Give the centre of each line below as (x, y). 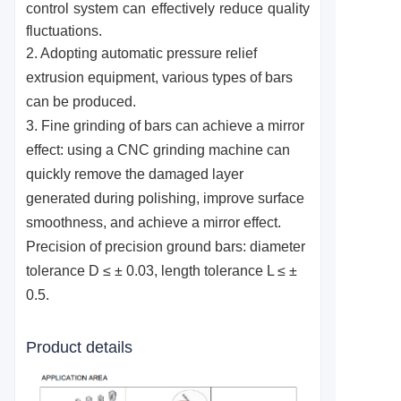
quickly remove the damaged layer (135, 174)
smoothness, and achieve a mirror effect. (154, 222)
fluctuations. (64, 31)
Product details (79, 347)
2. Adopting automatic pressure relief (141, 53)
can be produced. (81, 102)
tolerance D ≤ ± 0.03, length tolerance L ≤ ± (162, 271)
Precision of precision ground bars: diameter (166, 247)
